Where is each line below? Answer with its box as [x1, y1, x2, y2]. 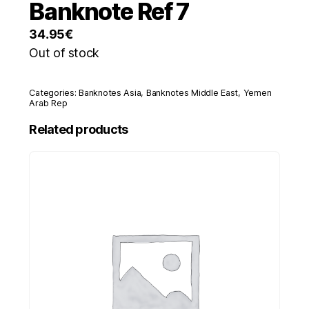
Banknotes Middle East [146, 87, 239, 98]
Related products [29, 121, 128, 137]
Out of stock [29, 46, 100, 61]
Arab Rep [29, 97, 68, 108]
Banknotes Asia [79, 87, 141, 98]
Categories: [29, 87, 79, 98]
